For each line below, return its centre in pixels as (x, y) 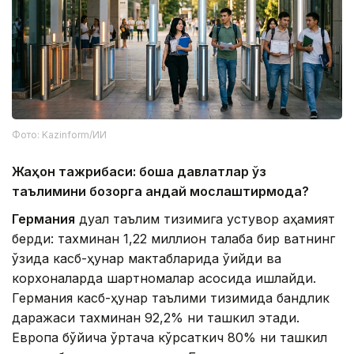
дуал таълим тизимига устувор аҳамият (205, 218)
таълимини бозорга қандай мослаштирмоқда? (160, 191)
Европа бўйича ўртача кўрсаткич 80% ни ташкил (169, 337)
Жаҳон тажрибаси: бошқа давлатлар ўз (139, 171)
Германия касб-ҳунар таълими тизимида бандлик (171, 298)
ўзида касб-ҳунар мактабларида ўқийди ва (147, 258)
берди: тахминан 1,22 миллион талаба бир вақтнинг (173, 238)
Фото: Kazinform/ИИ (59, 134)
